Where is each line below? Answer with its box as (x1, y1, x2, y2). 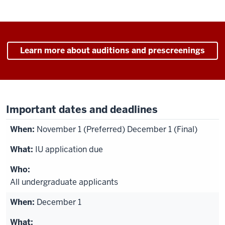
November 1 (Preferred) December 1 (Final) (37, 124, 197, 135)
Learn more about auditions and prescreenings (20, 45, 205, 56)
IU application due (35, 144, 103, 155)
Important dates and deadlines (6, 103, 158, 116)
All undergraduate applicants (10, 177, 118, 187)
